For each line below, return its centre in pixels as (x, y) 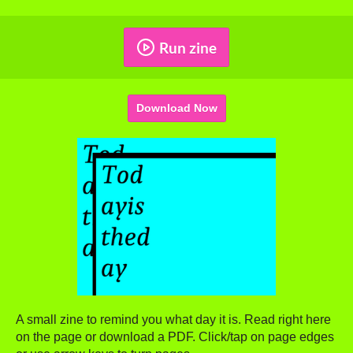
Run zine (188, 47)
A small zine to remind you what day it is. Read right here (173, 320)
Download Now (176, 108)
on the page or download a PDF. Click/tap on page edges (175, 337)
